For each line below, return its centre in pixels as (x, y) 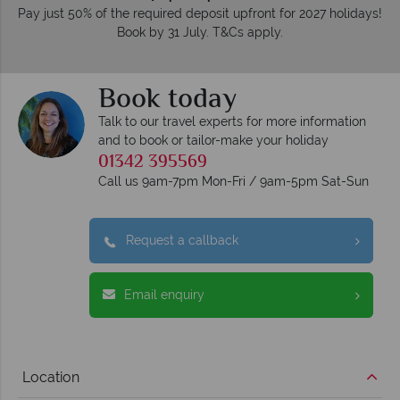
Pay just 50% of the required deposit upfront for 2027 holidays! (200, 14)
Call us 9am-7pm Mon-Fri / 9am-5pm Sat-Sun (233, 182)
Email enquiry (164, 295)
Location (51, 378)
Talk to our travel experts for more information (232, 122)
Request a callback (182, 241)
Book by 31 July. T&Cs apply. (200, 33)
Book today (167, 100)
